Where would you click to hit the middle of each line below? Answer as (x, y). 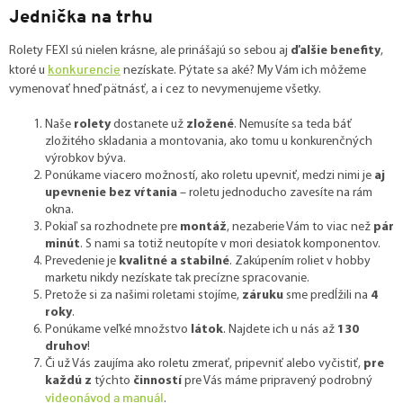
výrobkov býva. (85, 158)
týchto (112, 381)
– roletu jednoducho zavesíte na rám (275, 193)
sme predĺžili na (328, 295)
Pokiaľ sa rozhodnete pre (112, 227)
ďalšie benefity (336, 50)
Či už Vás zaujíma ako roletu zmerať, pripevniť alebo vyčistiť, (204, 363)
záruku (263, 295)
